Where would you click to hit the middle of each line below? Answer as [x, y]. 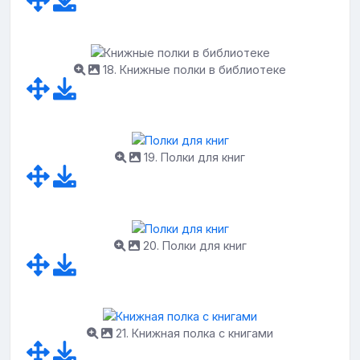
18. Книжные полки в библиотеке [193, 69]
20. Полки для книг [193, 245]
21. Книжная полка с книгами [193, 333]
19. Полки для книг [193, 157]
